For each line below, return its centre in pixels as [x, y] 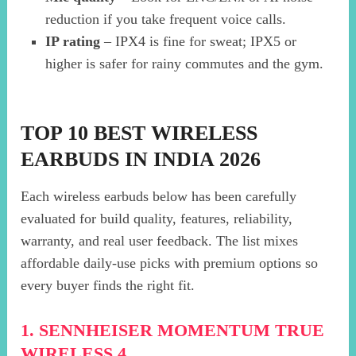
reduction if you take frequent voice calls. [165, 19]
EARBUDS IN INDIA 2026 [141, 160]
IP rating [72, 42]
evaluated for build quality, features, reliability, [157, 219]
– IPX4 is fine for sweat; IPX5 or [198, 42]
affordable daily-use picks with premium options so [170, 263]
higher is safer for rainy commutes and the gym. [184, 64]
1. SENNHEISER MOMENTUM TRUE [173, 331]
